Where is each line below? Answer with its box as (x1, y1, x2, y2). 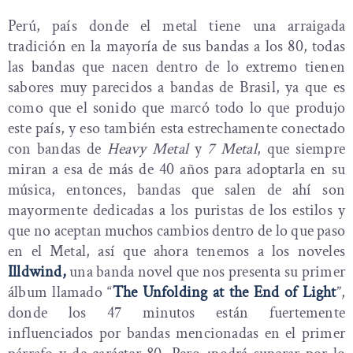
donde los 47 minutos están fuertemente (8, 303, 345, 324)
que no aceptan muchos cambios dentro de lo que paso (8, 221, 345, 242)
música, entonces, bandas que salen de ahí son (8, 180, 345, 201)
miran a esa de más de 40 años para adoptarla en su (8, 159, 345, 180)
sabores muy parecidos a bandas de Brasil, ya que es (8, 77, 345, 98)
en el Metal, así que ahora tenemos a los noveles (8, 241, 345, 262)
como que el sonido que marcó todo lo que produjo (8, 98, 345, 119)
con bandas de (8, 139, 107, 160)
